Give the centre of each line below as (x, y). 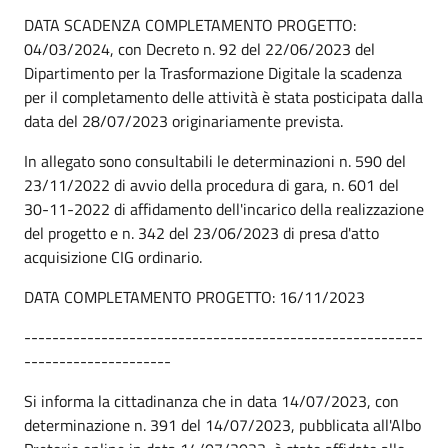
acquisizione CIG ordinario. (113, 256)
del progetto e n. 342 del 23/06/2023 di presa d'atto (201, 232)
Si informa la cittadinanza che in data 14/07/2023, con (211, 400)
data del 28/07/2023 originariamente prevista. (185, 120)
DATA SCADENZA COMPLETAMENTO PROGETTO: (190, 24)
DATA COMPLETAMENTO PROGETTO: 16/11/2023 (194, 296)
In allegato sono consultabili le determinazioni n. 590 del (215, 160)
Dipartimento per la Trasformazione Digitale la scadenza (213, 72)
